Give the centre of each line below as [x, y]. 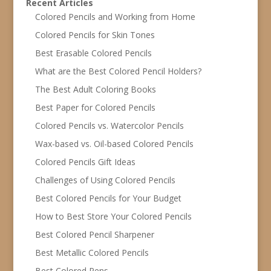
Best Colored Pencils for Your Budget [108, 198]
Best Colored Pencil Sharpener [94, 234]
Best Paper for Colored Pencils [95, 107]
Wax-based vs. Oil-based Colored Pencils [114, 143]
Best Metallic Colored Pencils [92, 252]
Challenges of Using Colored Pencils [105, 180]
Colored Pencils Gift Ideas [85, 162]
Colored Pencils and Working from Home [115, 16]
